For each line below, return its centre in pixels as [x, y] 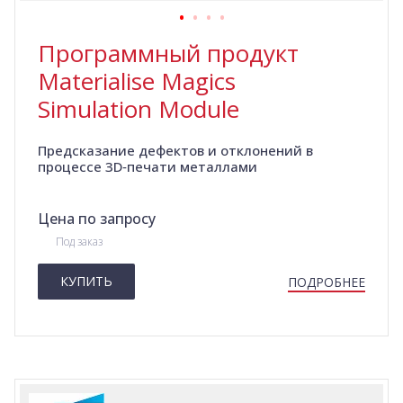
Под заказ [79, 242]
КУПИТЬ [86, 282]
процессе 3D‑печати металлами [148, 167]
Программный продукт [168, 54]
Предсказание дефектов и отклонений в [175, 151]
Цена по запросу [97, 219]
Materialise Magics [137, 81]
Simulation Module [139, 109]
